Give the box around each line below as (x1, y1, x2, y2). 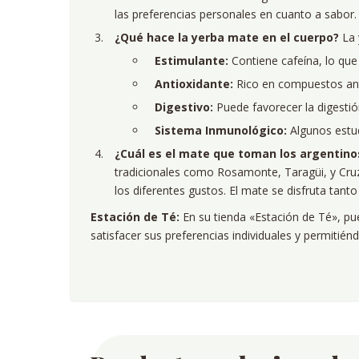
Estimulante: (155, 53, 228, 68)
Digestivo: (155, 99, 213, 115)
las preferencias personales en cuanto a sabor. (115, 6, 357, 22)
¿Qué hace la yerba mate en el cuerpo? (115, 30, 339, 45)
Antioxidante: (155, 76, 233, 91)
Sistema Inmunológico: (155, 123, 287, 138)
